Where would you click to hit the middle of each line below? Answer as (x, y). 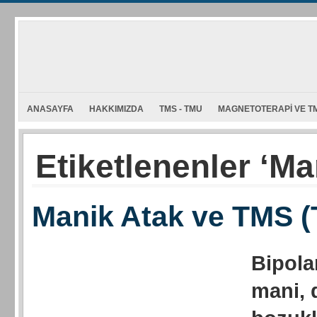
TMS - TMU (181, 109)
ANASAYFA (50, 109)
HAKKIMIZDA (116, 109)
